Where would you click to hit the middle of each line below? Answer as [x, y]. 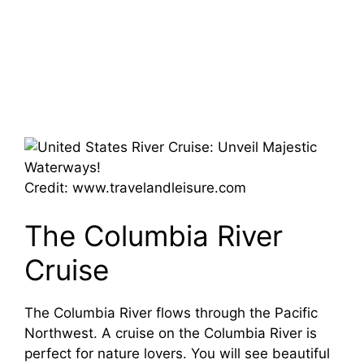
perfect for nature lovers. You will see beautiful [177, 354]
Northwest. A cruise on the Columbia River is [171, 334]
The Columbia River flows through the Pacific [171, 313]
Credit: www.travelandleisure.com [135, 187]
